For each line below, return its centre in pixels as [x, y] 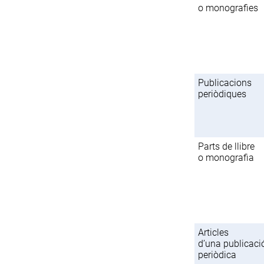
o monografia [226, 157]
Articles [214, 232]
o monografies [228, 8]
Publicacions [225, 82]
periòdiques [222, 94]
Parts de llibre [227, 146]
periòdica [217, 255]
